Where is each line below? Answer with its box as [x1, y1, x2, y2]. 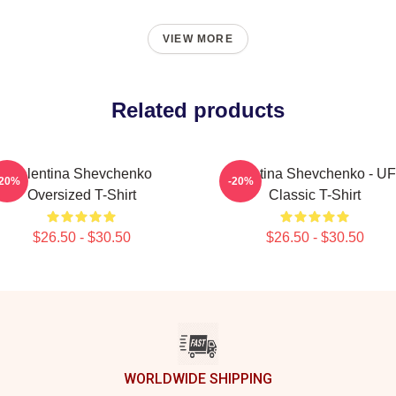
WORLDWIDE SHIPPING [124, 370, 272, 387]
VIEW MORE [163, 33, 233, 45]
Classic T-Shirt [269, 187, 361, 202]
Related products [111, 98, 285, 122]
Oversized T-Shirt [27, 187, 136, 202]
